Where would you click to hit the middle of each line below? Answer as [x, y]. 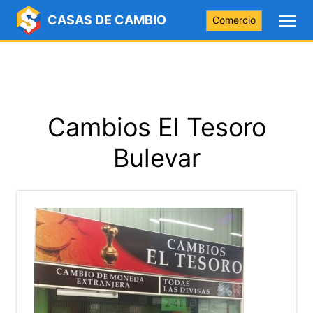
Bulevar [156, 158]
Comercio [234, 20]
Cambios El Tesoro [156, 127]
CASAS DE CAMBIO [107, 20]
